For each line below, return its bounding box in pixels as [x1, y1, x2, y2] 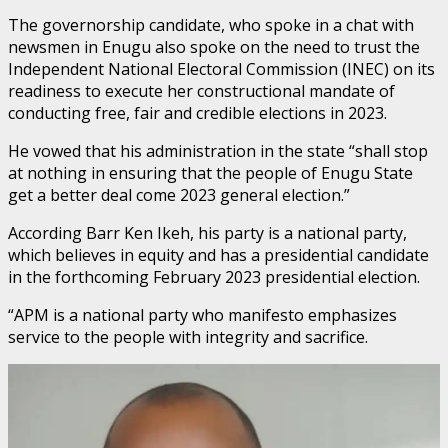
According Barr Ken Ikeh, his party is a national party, [8, 221, 407, 244]
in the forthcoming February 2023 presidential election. [8, 265, 420, 288]
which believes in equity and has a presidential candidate [8, 243, 429, 266]
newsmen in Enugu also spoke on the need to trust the [8, 35, 420, 58]
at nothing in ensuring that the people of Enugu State [8, 161, 413, 184]
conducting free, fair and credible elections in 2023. [8, 101, 387, 124]
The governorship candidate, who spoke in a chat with [8, 13, 414, 36]
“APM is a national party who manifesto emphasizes [8, 303, 397, 326]
